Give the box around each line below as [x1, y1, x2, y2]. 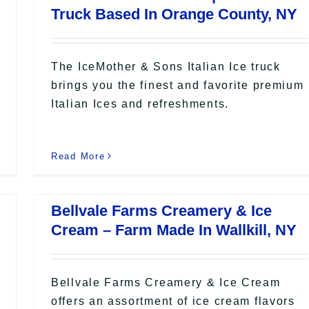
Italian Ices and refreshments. [51, 97, 229, 110]
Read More [51, 150, 106, 161]
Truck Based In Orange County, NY [51, 5, 297, 23]
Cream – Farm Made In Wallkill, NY [51, 221, 297, 239]
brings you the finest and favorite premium [51, 79, 304, 91]
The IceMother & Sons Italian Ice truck [51, 60, 281, 72]
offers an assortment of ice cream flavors [51, 295, 295, 307]
